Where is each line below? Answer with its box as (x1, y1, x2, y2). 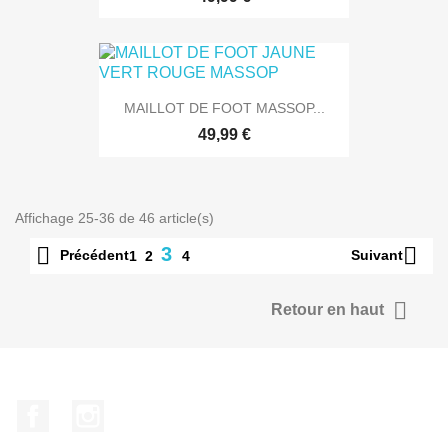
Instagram (103, 400, 174, 418)
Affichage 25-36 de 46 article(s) (15, 209, 214, 226)
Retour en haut (271, 300, 388, 318)
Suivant (351, 246, 403, 263)
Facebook (49, 400, 120, 418)
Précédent (60, 246, 129, 263)
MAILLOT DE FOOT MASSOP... (123, 100, 325, 117)
